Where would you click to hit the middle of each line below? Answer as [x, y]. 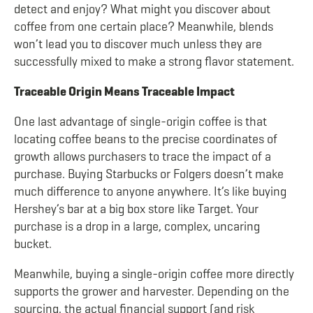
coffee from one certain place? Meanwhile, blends [144, 27]
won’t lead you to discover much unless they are [138, 44]
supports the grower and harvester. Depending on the [152, 291]
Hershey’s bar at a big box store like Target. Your [136, 209]
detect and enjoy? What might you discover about [142, 9]
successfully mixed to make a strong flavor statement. [155, 61]
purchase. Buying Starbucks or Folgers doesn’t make [149, 174]
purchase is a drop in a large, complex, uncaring [137, 226]
